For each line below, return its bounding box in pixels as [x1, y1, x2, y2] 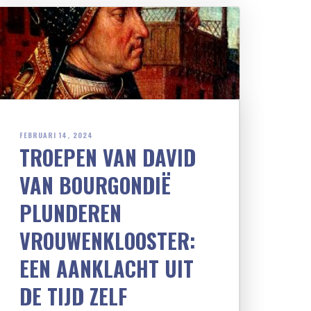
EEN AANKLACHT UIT [19, 252, 194, 284]
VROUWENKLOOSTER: [19, 224, 196, 256]
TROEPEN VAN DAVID [19, 141, 196, 173]
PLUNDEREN [19, 196, 121, 228]
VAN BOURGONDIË [19, 169, 171, 201]
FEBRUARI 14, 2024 [19, 129, 93, 140]
